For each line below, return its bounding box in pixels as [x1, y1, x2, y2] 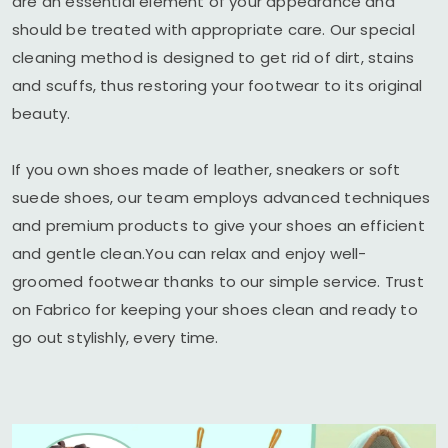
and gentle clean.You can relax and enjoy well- [12, 243, 367, 264]
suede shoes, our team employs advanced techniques [12, 187, 431, 208]
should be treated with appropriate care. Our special [12, 19, 415, 40]
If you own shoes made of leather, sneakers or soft [12, 159, 401, 180]
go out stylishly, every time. [12, 327, 219, 348]
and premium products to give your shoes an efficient [12, 215, 425, 236]
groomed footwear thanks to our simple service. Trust [12, 271, 424, 292]
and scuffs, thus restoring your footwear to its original [12, 75, 423, 96]
